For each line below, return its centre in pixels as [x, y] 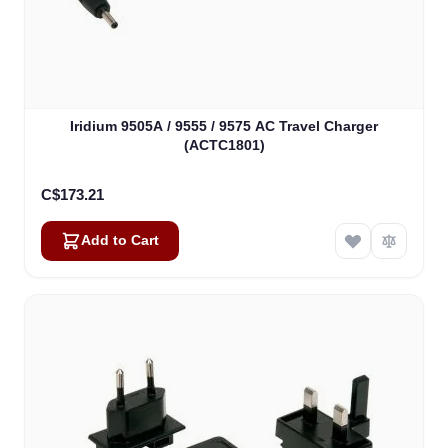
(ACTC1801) [224, 144]
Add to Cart [120, 240]
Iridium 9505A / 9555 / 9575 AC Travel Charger [224, 125]
